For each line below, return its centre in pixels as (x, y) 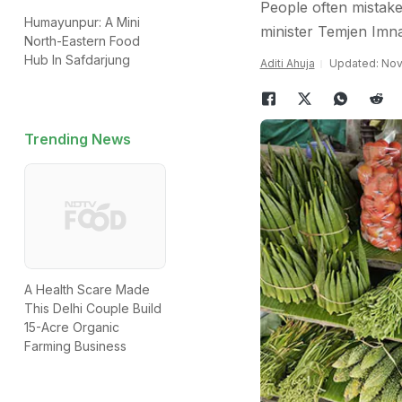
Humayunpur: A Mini (82, 22)
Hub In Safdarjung (77, 60)
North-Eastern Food (82, 41)
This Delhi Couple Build (93, 309)
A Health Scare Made (87, 290)
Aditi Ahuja (287, 63)
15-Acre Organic (72, 328)
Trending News (78, 139)
